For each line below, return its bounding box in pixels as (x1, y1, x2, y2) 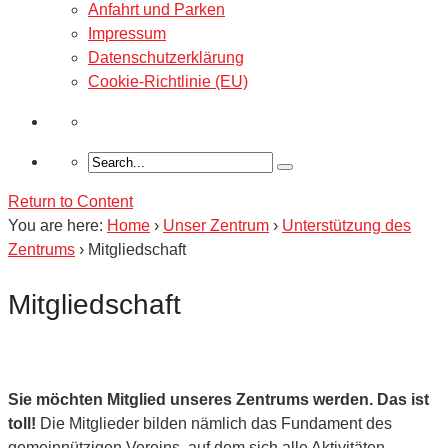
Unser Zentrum (163, 216, 269, 234)
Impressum (88, 24, 166, 42)
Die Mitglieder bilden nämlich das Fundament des (36, 414, 392, 432)
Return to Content (8, 192, 133, 210)
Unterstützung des (282, 216, 411, 234)
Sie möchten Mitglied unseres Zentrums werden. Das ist (8, 390, 429, 408)
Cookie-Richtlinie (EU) (88, 72, 248, 90)
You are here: (8, 216, 103, 234)
